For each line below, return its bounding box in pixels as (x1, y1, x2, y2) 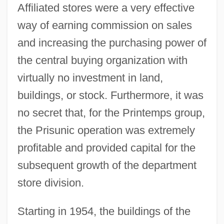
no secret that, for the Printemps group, (17, 106, 205, 119)
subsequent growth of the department (17, 158, 196, 171)
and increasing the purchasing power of (17, 36, 206, 49)
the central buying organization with (17, 53, 187, 66)
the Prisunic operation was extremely (17, 123, 195, 136)
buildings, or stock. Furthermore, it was (17, 88, 203, 101)
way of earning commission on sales (17, 18, 192, 31)
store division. (17, 176, 84, 189)
